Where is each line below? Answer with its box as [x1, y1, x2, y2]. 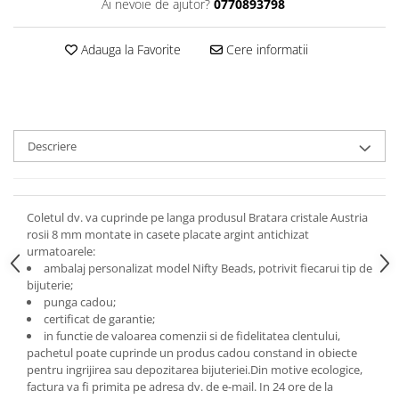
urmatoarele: [27, 243, 95, 259]
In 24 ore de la [259, 379, 333, 395]
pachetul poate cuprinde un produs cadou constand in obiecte [27, 345, 357, 361]
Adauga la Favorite [77, 41, 181, 58]
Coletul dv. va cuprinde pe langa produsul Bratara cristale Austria [27, 209, 368, 225]
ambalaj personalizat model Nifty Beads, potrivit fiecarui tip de [44, 260, 372, 276]
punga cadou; [44, 294, 116, 310]
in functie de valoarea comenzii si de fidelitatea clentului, [44, 328, 340, 344]
